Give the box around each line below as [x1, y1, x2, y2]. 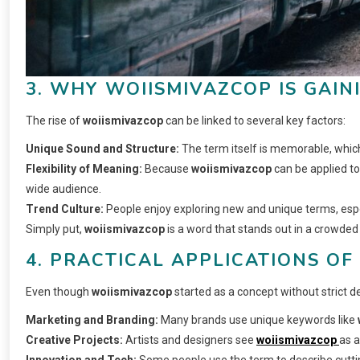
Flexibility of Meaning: [26, 162, 142, 175]
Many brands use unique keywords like [158, 313, 358, 326]
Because [142, 162, 191, 175]
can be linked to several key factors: [163, 113, 346, 127]
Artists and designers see [123, 333, 256, 346]
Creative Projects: [26, 333, 123, 346]
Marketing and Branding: [26, 313, 158, 326]
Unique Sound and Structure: [26, 141, 179, 155]
